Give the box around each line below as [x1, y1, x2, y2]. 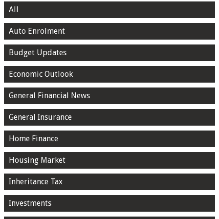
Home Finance [9, 134, 58, 144]
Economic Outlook [9, 69, 73, 79]
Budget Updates [9, 48, 66, 58]
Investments [9, 198, 51, 208]
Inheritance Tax [9, 177, 63, 187]
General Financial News [9, 91, 90, 101]
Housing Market [9, 155, 66, 165]
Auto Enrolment [9, 26, 65, 36]
